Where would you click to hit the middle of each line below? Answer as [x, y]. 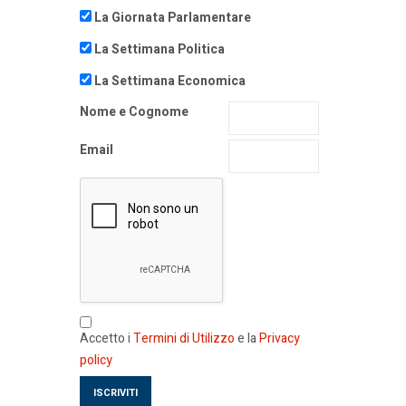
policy [96, 361]
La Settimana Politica [159, 50]
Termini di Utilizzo [184, 339]
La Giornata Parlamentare [173, 18]
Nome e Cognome [134, 112]
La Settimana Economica [170, 82]
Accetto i [106, 339]
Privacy [280, 339]
